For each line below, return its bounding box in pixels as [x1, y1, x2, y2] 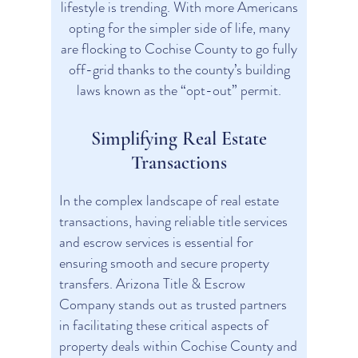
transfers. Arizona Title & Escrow [59, 273, 245, 294]
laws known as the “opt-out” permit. [77, 80, 281, 101]
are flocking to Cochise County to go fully [61, 38, 297, 59]
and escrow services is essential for [59, 232, 253, 253]
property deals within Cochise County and [59, 336, 297, 356]
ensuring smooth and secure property [59, 253, 269, 273]
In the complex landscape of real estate [59, 190, 279, 211]
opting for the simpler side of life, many [68, 18, 290, 38]
